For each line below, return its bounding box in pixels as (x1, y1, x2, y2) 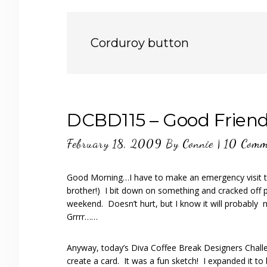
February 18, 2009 (67, 136, 162, 151)
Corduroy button (91, 36, 189, 50)
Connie (182, 136, 213, 151)
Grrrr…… (67, 211, 98, 222)
